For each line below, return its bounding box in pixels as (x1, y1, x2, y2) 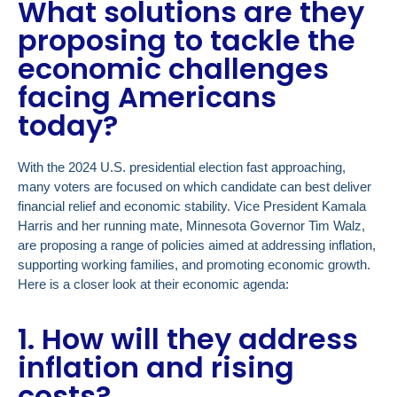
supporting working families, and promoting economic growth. (18, 257, 370, 273)
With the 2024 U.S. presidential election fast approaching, (18, 160, 346, 175)
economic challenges (18, 49, 329, 90)
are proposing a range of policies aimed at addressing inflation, (18, 237, 376, 253)
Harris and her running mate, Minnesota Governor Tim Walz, (18, 218, 365, 234)
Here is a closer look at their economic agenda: (18, 276, 292, 292)
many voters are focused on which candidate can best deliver (18, 179, 371, 195)
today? (18, 105, 118, 146)
